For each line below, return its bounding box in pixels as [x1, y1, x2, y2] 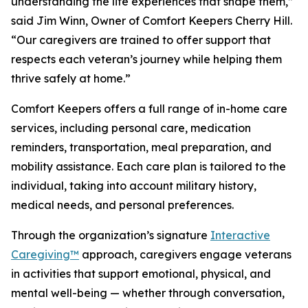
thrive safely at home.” [11, 71, 131, 85]
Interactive [210, 228, 270, 242]
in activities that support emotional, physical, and [11, 267, 271, 280]
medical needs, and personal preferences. [11, 198, 234, 212]
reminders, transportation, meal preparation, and [11, 140, 272, 154]
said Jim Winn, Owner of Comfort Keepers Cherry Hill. [11, 14, 292, 27]
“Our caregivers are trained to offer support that [11, 33, 271, 47]
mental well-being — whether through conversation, [11, 286, 285, 300]
